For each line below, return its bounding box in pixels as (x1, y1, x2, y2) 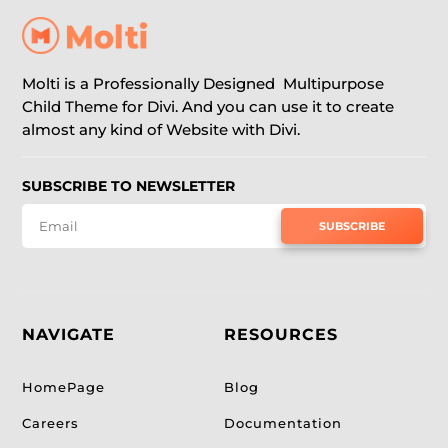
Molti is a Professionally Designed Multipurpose (22, 74, 385, 94)
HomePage (22, 379, 106, 396)
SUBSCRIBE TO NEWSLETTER (22, 177, 236, 196)
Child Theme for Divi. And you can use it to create (22, 97, 395, 117)
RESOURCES (224, 325, 338, 345)
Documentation (224, 415, 342, 432)
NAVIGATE (22, 325, 116, 345)
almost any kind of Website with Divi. (22, 120, 301, 140)
